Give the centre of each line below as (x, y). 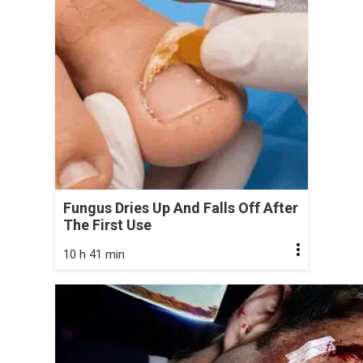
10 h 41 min (94, 254)
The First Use (107, 224)
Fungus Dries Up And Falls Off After (181, 207)
